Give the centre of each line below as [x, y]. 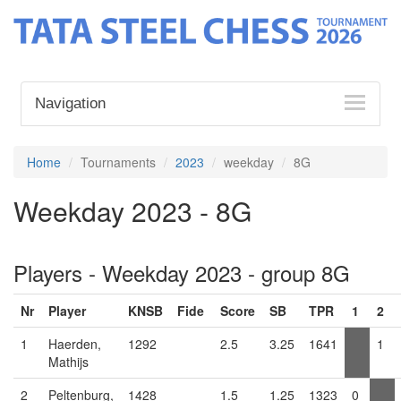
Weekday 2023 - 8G [132, 210]
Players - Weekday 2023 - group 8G [182, 272]
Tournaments [118, 162]
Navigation [71, 103]
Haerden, [75, 343]
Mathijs [68, 361]
